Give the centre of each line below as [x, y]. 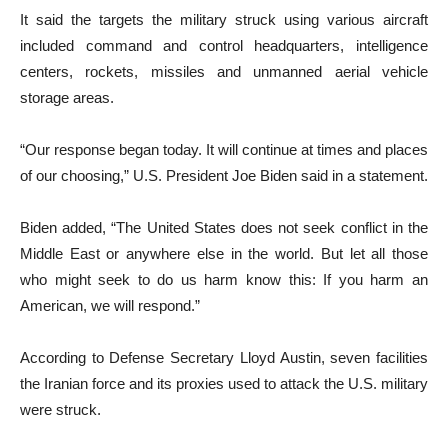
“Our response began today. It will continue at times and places [224, 150]
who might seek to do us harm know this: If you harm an [224, 280]
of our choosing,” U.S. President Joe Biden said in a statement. [224, 176]
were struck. [60, 410]
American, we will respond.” [110, 306]
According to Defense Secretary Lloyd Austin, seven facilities [224, 358]
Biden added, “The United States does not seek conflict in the [224, 228]
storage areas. [67, 98]
